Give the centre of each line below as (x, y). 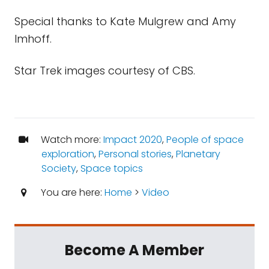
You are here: (71, 192)
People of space (205, 140)
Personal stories (135, 154)
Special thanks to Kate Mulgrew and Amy (125, 21)
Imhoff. (33, 39)
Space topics (111, 168)
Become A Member (134, 250)
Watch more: (71, 140)
